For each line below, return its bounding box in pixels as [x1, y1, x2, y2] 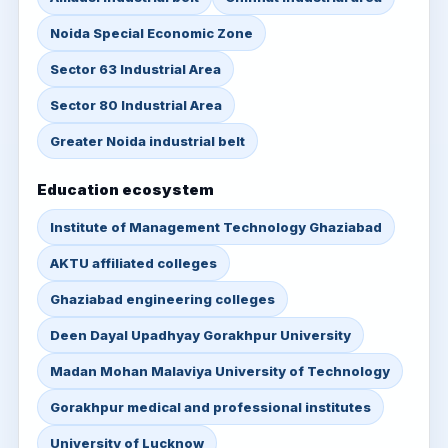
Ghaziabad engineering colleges [50, 291, 275, 307]
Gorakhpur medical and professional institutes [50, 399, 371, 415]
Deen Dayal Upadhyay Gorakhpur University [50, 327, 351, 343]
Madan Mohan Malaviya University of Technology [50, 363, 390, 379]
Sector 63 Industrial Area [50, 61, 221, 77]
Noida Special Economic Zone [50, 25, 253, 41]
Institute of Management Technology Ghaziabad [50, 219, 382, 235]
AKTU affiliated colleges [50, 255, 217, 271]
